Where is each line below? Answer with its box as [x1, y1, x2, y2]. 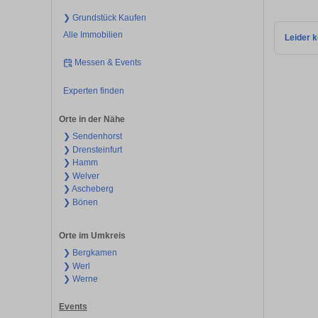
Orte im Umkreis [59, 231, 126, 241]
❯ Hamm [62, 158, 98, 168]
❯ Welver [62, 170, 99, 181]
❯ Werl [62, 261, 90, 271]
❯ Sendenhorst [62, 131, 122, 142]
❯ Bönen [62, 197, 98, 207]
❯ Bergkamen [62, 248, 117, 258]
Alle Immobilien [62, 29, 123, 40]
